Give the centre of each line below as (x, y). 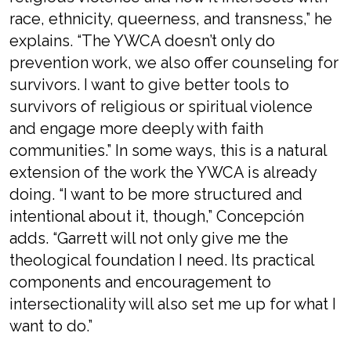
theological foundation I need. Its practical (162, 260)
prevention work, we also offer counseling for (174, 63)
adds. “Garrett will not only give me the (149, 238)
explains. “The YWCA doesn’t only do (142, 41)
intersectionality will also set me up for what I (173, 304)
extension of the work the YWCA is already (163, 172)
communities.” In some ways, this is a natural (168, 150)
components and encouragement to (140, 282)
